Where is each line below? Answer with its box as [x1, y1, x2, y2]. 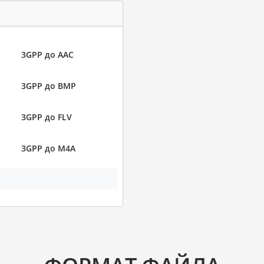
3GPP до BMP [21, 80, 76, 91]
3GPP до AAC [21, 48, 74, 60]
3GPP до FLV [21, 111, 72, 123]
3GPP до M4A [21, 142, 75, 154]
